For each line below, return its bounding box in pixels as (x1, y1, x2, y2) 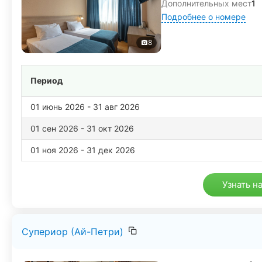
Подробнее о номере (161, 11, 246, 22)
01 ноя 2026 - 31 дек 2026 (30, 144, 135, 155)
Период (30, 75, 63, 85)
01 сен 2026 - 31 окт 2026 (30, 123, 134, 133)
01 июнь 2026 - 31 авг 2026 (30, 101, 140, 112)
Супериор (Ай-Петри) (22, 226, 123, 237)
